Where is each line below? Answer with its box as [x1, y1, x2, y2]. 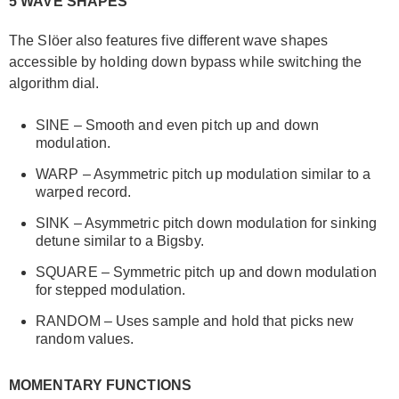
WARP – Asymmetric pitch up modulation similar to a [36, 166, 371, 182]
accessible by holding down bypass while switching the [9, 53, 362, 69]
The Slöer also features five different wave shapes [9, 32, 329, 48]
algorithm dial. [9, 75, 100, 91]
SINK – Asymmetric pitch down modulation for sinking [36, 215, 378, 231]
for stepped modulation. [36, 281, 186, 297]
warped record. [36, 183, 132, 199]
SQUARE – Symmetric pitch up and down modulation [36, 264, 377, 280]
